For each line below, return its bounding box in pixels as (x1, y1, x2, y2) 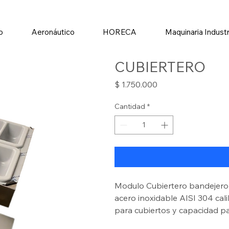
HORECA (103, 27, 137, 37)
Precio (157, 78, 180, 89)
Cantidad (114, 101, 145, 111)
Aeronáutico (31, 27, 75, 37)
